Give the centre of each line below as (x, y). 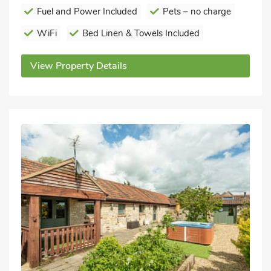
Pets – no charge (197, 11)
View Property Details (79, 66)
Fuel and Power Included (87, 11)
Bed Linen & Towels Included (141, 33)
